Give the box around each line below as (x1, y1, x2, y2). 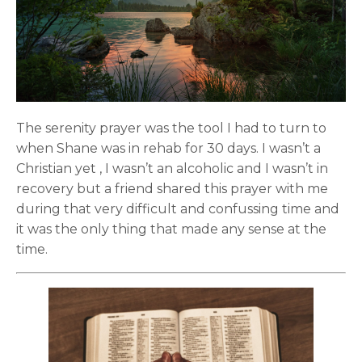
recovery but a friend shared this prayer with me (16, 180, 328, 196)
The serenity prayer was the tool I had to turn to (16, 120, 326, 136)
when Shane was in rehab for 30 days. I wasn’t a (16, 140, 321, 156)
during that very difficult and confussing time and (16, 200, 339, 217)
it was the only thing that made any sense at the (16, 221, 326, 237)
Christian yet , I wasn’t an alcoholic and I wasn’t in (16, 160, 328, 176)
